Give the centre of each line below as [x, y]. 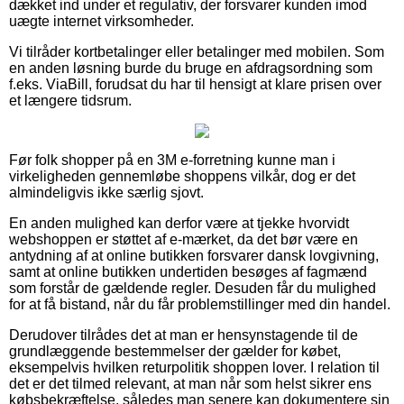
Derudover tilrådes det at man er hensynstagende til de [184, 335]
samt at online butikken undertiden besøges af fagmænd [188, 271]
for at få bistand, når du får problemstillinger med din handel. [200, 304]
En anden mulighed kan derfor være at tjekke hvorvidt [179, 223]
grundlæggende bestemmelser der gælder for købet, [175, 351]
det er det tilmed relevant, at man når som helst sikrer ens [190, 383]
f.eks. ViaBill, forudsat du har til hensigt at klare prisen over [195, 84]
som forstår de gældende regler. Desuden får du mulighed [193, 288]
